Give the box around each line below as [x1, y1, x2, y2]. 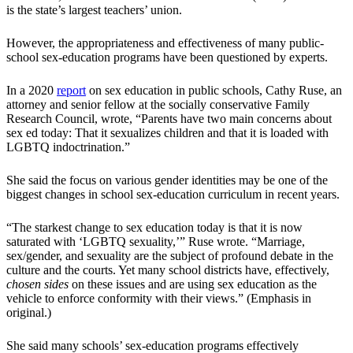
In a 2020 [6, 84, 57, 98]
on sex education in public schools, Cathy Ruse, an [86, 84, 342, 98]
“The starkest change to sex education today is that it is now [6, 221, 303, 235]
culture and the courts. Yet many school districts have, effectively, [6, 263, 329, 277]
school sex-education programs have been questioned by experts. [6, 50, 328, 65]
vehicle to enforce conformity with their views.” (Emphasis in [6, 292, 311, 306]
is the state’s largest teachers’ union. [6, 3, 182, 17]
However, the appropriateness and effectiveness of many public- [6, 36, 324, 50]
